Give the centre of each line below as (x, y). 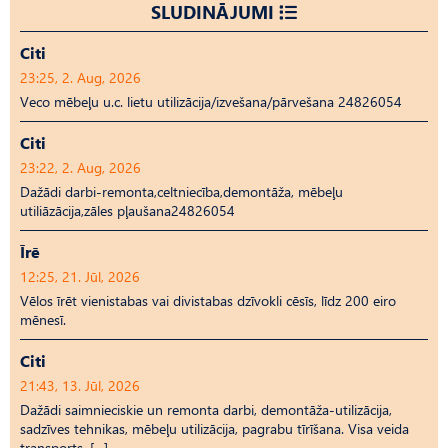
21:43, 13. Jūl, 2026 (80, 385)
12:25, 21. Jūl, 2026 (80, 276)
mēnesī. (43, 319)
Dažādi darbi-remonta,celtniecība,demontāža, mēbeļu (181, 191)
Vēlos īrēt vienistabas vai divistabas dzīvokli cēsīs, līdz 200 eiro (208, 300)
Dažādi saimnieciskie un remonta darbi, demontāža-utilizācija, (206, 409)
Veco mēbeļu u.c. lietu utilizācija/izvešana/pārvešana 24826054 (211, 101)
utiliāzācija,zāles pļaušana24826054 (127, 210)
